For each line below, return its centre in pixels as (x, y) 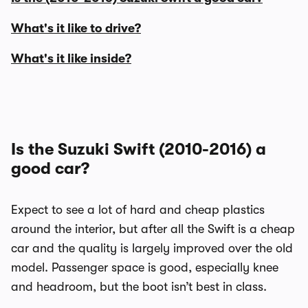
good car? (50, 168)
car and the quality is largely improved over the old (152, 248)
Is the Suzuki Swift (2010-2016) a (139, 149)
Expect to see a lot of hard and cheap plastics (138, 210)
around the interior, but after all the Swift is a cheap (153, 229)
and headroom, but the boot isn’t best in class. (139, 287)
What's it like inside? (71, 58)
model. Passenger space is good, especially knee (145, 267)
